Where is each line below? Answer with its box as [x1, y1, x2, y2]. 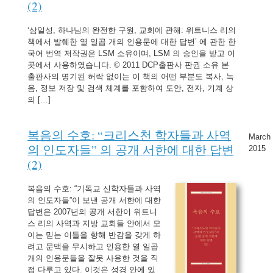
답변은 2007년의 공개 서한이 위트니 [27, 207, 158, 216]
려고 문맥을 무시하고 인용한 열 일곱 [27, 242, 159, 251]
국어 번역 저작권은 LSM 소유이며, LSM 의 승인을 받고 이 [27, 49, 236, 58]
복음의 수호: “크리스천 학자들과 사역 [27, 126, 232, 143]
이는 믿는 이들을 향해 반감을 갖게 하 [27, 230, 161, 239]
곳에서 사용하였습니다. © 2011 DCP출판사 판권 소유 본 [27, 60, 230, 69]
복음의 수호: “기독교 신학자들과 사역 [27, 184, 161, 193]
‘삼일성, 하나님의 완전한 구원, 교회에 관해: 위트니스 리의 [27, 26, 236, 35]
